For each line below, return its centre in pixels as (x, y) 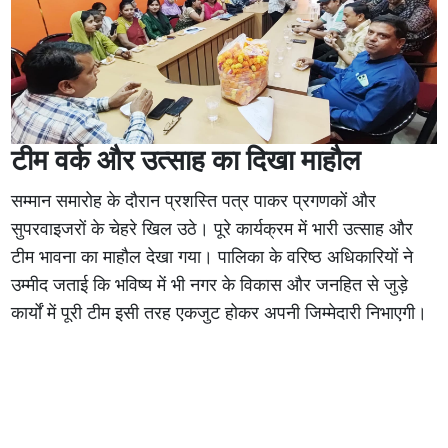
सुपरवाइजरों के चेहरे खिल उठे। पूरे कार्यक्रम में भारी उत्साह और (212, 229)
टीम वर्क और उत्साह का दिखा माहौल (186, 161)
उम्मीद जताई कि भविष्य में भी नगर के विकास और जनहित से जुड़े (210, 285)
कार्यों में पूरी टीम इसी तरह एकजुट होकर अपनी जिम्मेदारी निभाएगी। (219, 313)
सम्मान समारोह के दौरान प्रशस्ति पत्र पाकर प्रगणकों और (194, 201)
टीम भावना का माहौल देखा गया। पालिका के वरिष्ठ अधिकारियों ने (212, 257)
